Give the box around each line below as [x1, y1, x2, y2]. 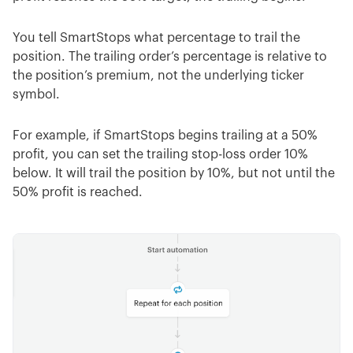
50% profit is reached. [13, 186, 143, 199]
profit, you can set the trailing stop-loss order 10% [13, 148, 308, 162]
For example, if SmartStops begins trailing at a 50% [13, 129, 318, 143]
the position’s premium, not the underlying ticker [13, 69, 304, 83]
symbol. [13, 88, 60, 102]
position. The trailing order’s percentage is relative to [13, 50, 327, 64]
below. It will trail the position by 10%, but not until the [13, 167, 335, 180]
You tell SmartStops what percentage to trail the [13, 32, 300, 45]
